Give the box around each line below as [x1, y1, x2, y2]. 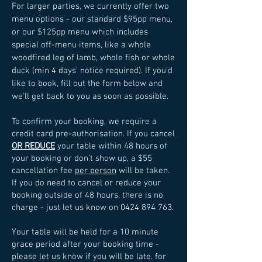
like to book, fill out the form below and [12, 78, 163, 89]
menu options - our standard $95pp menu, [12, 14, 173, 25]
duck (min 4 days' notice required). [12, 65, 145, 76]
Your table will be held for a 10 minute [12, 227, 158, 237]
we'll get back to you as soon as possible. [12, 91, 171, 102]
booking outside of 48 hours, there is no [12, 190, 163, 201]
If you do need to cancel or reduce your [12, 178, 161, 188]
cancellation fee [12, 166, 75, 176]
